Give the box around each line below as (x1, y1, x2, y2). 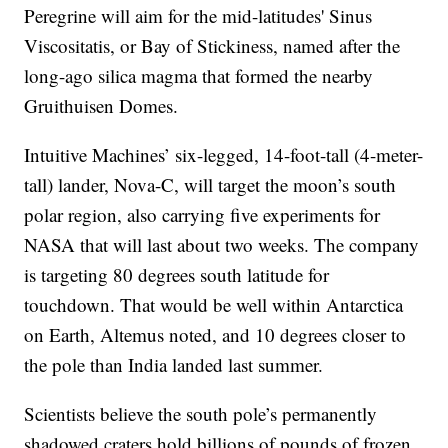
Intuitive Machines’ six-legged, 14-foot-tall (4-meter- (24, 142, 424, 168)
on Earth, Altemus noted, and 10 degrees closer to (24, 322, 407, 348)
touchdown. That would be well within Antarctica (24, 292, 404, 318)
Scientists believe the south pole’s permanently (24, 401, 378, 427)
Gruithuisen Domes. (24, 93, 179, 119)
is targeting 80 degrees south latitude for (24, 262, 330, 288)
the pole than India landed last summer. (24, 352, 324, 378)
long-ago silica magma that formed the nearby (24, 63, 374, 89)
